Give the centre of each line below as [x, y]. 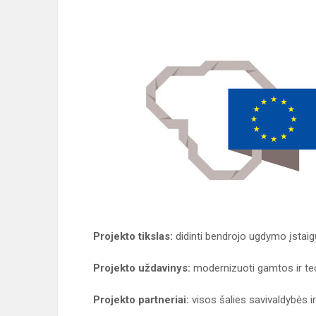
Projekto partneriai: [141, 300]
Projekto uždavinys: [142, 268]
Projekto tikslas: [133, 237]
